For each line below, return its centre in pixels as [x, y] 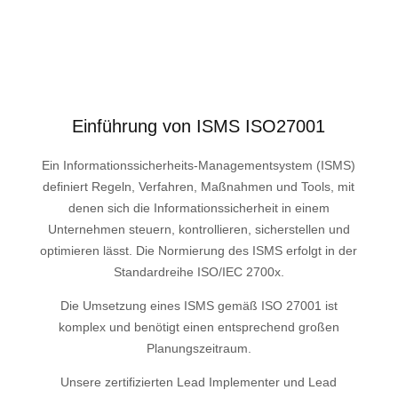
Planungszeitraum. [199, 348]
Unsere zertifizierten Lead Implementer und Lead [199, 382]
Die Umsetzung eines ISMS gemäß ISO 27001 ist [199, 305]
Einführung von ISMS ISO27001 [199, 126]
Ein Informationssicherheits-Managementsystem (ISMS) [199, 165]
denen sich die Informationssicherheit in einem [199, 207]
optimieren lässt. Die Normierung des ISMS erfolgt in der [199, 250]
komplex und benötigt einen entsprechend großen [199, 326]
